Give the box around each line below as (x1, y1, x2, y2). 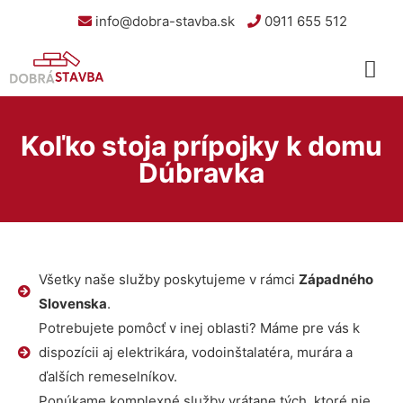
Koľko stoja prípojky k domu (21, 130, 382, 162)
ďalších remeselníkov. (38, 368, 177, 385)
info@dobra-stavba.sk (92, 13, 235, 30)
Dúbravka (139, 157, 264, 189)
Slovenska (38, 295, 107, 312)
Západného (298, 271, 373, 288)
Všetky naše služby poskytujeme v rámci (38, 271, 299, 288)
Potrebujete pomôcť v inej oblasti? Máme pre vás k (38, 319, 360, 336)
